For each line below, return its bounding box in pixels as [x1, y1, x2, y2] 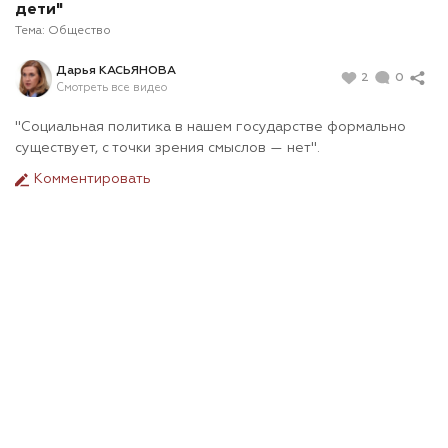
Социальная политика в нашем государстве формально [21, 120, 406, 135]
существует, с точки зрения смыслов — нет [15, 141, 311, 156]
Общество [48, 25, 111, 38]
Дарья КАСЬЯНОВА [56, 64, 176, 77]
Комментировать [30, 172, 151, 187]
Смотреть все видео [56, 81, 167, 93]
